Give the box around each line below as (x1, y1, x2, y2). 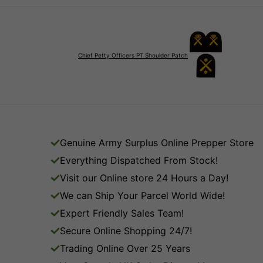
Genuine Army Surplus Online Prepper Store (60, 136, 254, 149)
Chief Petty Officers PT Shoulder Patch (78, 52, 188, 59)
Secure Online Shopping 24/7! (60, 224, 192, 237)
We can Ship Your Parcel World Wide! (60, 189, 225, 201)
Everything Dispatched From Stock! (60, 154, 218, 166)
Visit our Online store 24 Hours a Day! (60, 171, 228, 184)
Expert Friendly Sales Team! (60, 207, 184, 219)
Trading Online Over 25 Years (60, 242, 190, 254)
